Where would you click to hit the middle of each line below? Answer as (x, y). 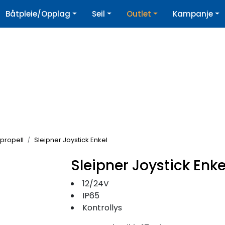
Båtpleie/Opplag (38, 14)
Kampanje (193, 14)
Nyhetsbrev (78, 14)
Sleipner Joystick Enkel (71, 140)
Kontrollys (102, 207)
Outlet (139, 14)
